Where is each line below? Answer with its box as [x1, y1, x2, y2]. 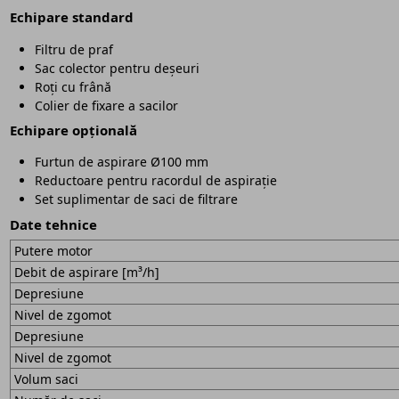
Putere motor [13, 241, 93, 259]
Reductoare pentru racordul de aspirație [34, 172, 277, 190]
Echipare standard [9, 8, 134, 27]
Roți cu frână [34, 77, 111, 95]
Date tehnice [9, 215, 97, 233]
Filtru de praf [34, 40, 113, 58]
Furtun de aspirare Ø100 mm [34, 153, 208, 171]
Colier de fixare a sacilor [34, 96, 178, 114]
